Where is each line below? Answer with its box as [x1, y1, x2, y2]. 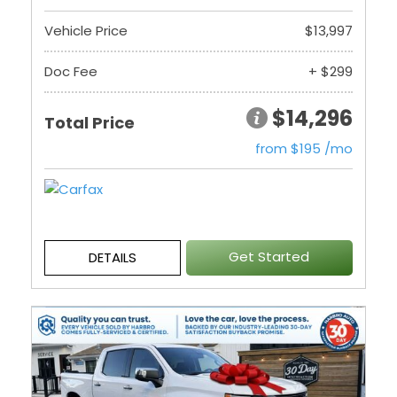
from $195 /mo [255, 139, 353, 158]
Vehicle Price [44, 21, 128, 40]
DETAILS [88, 248, 136, 267]
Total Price [44, 112, 135, 134]
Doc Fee [44, 62, 97, 81]
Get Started [229, 247, 310, 266]
